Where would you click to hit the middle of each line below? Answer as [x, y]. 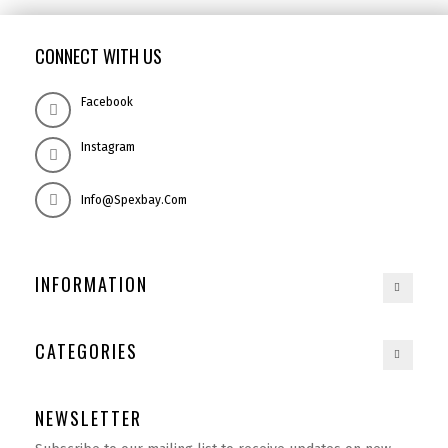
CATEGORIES [86, 350]
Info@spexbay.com [134, 199]
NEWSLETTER [88, 417]
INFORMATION [91, 283]
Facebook [107, 101]
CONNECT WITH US [98, 55]
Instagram [108, 146]
